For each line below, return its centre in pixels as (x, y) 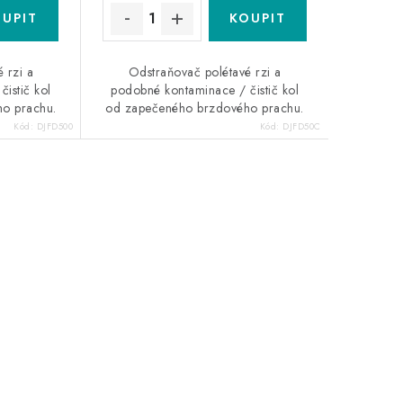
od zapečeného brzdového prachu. (205, 108)
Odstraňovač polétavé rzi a (205, 72)
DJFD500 (55, 127)
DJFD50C (302, 127)
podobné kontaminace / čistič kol (205, 90)
